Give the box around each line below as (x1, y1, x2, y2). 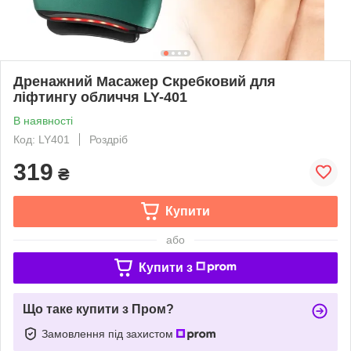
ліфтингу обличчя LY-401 (13, 89, 187, 105)
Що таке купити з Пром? (23, 302, 174, 316)
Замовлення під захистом (42, 327, 176, 340)
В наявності (13, 114, 73, 127)
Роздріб (89, 132, 128, 146)
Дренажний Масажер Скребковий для (13, 73, 276, 89)
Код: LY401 (13, 132, 70, 146)
